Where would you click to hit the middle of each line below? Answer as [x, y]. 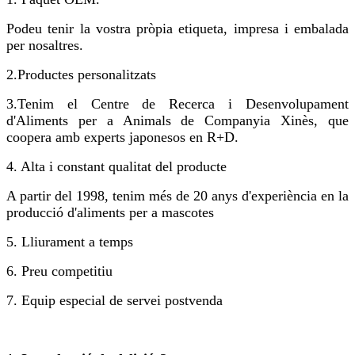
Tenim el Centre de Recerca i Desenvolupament [183, 103]
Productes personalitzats [87, 74]
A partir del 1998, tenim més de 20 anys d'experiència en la [177, 195]
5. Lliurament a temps [70, 241]
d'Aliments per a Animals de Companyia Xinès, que [177, 120]
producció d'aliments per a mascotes [110, 212]
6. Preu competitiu [59, 271]
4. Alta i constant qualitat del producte [116, 166]
